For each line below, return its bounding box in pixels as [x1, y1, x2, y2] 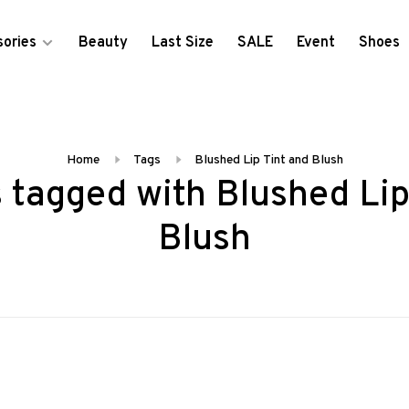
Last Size [151, 34, 214, 52]
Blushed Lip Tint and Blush [194, 152, 343, 168]
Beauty [78, 34, 128, 52]
